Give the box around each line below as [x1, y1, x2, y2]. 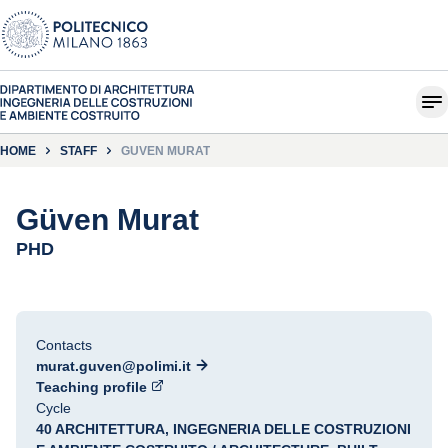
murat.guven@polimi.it [36, 358, 191, 374]
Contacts [36, 337, 92, 353]
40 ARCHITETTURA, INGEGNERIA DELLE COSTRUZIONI [36, 421, 411, 437]
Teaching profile [36, 379, 147, 395]
